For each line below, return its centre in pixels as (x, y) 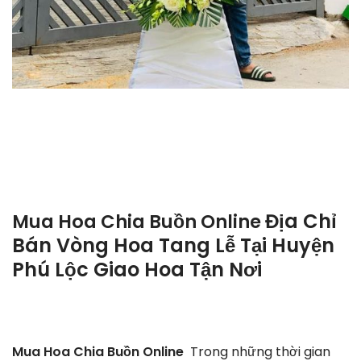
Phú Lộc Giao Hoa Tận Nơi (137, 270)
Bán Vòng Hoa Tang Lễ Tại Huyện (173, 246)
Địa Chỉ (301, 222)
